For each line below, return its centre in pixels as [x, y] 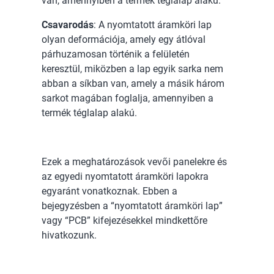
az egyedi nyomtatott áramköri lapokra [125, 176]
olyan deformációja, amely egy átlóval [124, 39]
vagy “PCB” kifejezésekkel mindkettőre [124, 220]
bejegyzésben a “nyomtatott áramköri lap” [132, 206]
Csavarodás [68, 25]
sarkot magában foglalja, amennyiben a [128, 98]
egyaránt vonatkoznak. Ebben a [109, 191]
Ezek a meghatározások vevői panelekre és [134, 162]
